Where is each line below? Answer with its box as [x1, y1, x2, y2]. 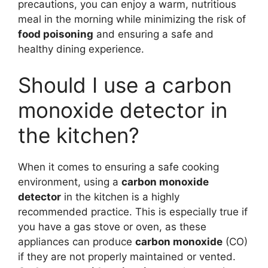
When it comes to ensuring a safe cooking [18, 160, 219, 173]
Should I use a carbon [18, 72, 232, 98]
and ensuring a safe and [93, 28, 214, 40]
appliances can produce [18, 235, 135, 248]
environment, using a [18, 175, 121, 188]
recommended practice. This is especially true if [18, 205, 248, 218]
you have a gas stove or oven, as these [18, 220, 206, 233]
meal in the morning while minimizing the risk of [18, 13, 246, 25]
